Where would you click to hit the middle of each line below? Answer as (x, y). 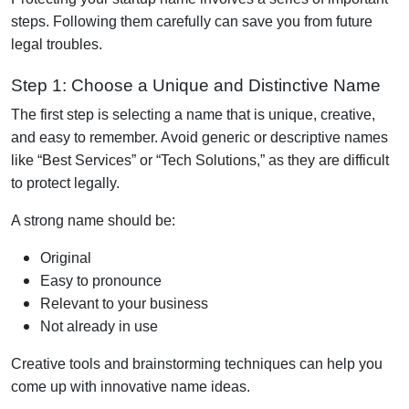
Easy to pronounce (101, 280)
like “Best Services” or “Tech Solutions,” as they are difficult (200, 160)
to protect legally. (65, 183)
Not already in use (99, 326)
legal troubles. (57, 44)
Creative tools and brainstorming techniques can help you (197, 363)
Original (66, 257)
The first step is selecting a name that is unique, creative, (193, 114)
